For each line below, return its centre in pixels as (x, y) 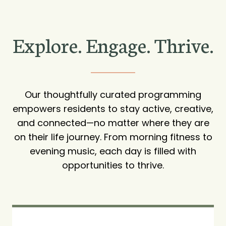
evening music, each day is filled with (113, 151)
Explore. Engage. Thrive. (113, 44)
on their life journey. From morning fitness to (113, 137)
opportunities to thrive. (113, 165)
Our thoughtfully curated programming (113, 95)
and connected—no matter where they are (113, 123)
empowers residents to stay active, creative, (113, 109)
